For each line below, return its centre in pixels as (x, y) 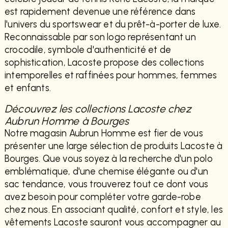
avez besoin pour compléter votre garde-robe (103, 197)
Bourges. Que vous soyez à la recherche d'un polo (108, 159)
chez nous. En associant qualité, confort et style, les (113, 210)
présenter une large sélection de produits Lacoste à (113, 146)
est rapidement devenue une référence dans (100, 12)
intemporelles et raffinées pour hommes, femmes (111, 76)
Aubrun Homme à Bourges (67, 121)
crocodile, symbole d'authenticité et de (88, 50)
